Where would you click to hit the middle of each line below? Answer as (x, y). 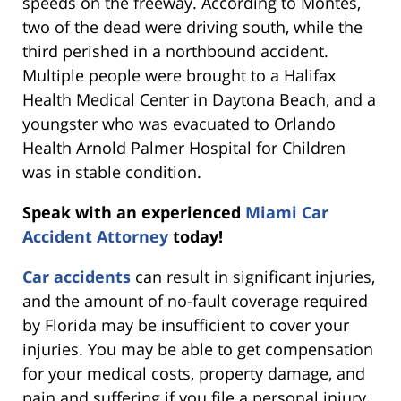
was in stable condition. (112, 171)
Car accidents (77, 276)
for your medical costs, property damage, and (194, 373)
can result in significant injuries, (253, 276)
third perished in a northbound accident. (175, 51)
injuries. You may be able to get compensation (198, 349)
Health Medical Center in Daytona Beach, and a (199, 99)
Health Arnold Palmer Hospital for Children (184, 147)
